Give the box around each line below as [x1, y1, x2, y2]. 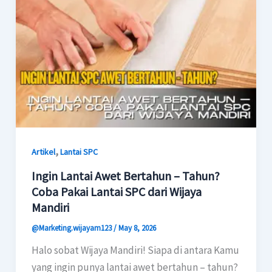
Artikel [31, 146, 55, 158]
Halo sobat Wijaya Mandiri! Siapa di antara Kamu [31, 243, 239, 257]
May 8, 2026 [118, 222, 156, 233]
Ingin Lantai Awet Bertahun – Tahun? [31, 168, 220, 183]
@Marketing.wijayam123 [31, 222, 114, 233]
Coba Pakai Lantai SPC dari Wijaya [31, 183, 202, 199]
